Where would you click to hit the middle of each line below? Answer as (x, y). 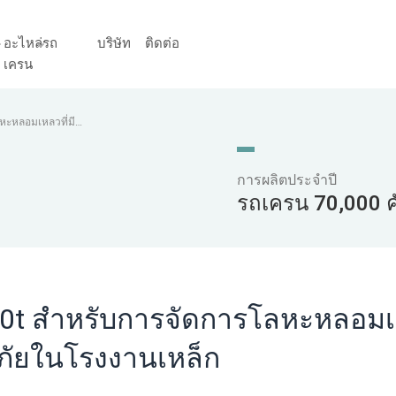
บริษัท (114, 43)
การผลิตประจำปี (287, 180)
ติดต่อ (162, 43)
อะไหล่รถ (30, 43)
